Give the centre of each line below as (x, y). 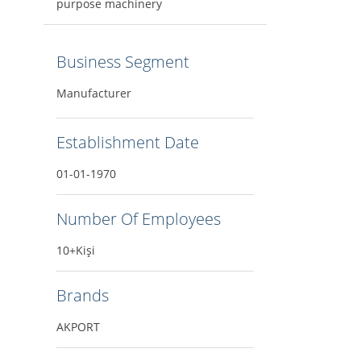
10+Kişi (75, 251)
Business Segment (122, 62)
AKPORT (78, 327)
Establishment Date (127, 143)
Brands (82, 296)
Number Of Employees (138, 219)
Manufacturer (93, 93)
